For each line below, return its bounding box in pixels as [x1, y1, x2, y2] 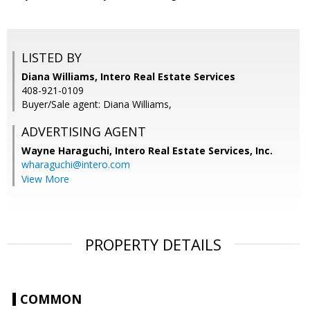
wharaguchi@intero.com [21, 158, 130, 172]
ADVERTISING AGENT [21, 123, 146, 140]
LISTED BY [21, 49, 82, 66]
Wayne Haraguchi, [21, 144, 115, 158]
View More [21, 172, 69, 186]
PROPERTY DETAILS [85, 234, 221, 255]
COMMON [20, 291, 82, 308]
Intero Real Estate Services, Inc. [115, 144, 273, 158]
